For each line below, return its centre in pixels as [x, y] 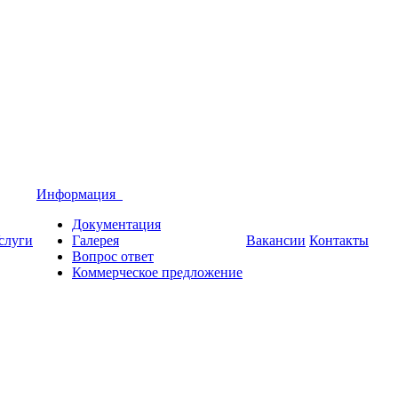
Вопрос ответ [113, 256]
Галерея [96, 240]
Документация [116, 224]
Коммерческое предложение [157, 272]
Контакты [339, 240]
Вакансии [276, 240]
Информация [80, 194]
